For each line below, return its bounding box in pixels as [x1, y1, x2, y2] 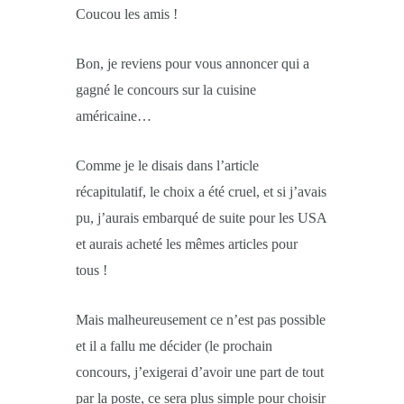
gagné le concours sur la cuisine [76, 82, 256, 97]
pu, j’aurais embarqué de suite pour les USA [76, 210, 326, 225]
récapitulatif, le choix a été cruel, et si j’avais [76, 184, 326, 199]
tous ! [76, 262, 107, 278]
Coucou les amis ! [76, 6, 178, 22]
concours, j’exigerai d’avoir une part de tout [76, 364, 324, 380]
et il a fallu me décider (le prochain [76, 338, 272, 353]
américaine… [76, 108, 151, 124]
